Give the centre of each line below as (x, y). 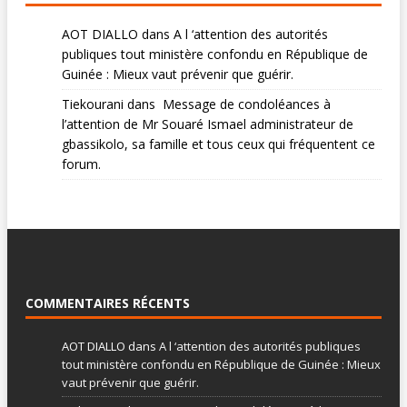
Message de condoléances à (245, 104)
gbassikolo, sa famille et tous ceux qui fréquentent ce (218, 144)
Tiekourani (93, 104)
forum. (81, 164)
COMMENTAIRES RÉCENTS (108, 303)
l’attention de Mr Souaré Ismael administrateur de (208, 124)
